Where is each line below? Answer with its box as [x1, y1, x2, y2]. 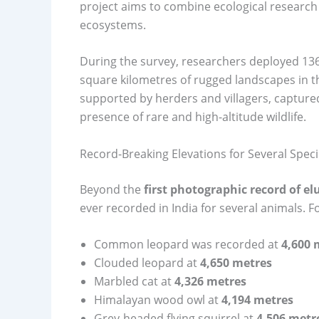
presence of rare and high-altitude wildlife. [80, 109, 306, 125]
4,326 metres [174, 273, 246, 290]
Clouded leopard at [94, 255, 200, 271]
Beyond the [80, 181, 144, 197]
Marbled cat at [94, 273, 174, 290]
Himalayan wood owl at [94, 292, 221, 308]
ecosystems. [80, 16, 146, 33]
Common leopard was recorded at [94, 236, 281, 253]
